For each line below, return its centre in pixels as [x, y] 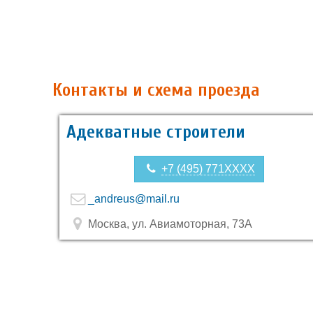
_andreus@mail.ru [134, 199]
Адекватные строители [156, 132]
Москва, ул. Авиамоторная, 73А [169, 224]
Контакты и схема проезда [156, 90]
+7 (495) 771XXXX [208, 169]
